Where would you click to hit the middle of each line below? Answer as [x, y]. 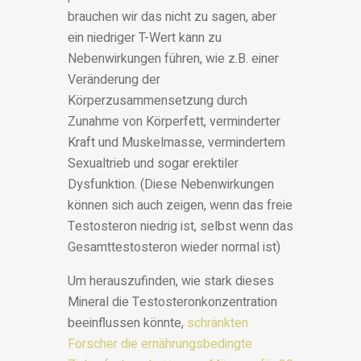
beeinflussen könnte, [127, 324]
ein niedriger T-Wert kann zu [145, 38]
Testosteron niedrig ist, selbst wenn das [180, 227]
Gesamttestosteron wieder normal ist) [174, 248]
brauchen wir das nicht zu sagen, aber [172, 17]
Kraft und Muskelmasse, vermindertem [176, 143]
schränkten [218, 324]
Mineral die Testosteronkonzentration [172, 303]
